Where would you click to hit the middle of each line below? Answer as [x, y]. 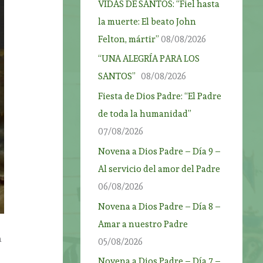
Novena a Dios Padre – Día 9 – [160, 151]
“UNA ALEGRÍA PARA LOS [149, 59]
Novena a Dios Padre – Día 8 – [160, 206]
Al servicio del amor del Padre [159, 169]
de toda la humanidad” [145, 114]
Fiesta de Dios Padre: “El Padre [160, 96]
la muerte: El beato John [147, 21]
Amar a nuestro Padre [143, 224]
